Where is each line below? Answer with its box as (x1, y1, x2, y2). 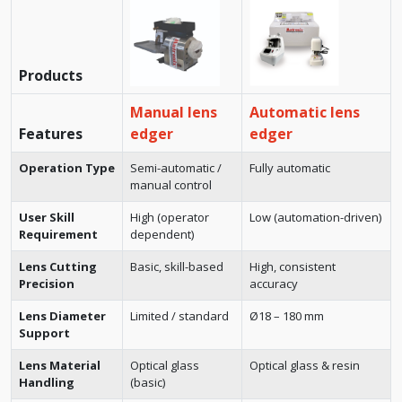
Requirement (19, 226, 98, 242)
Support (19, 325, 70, 341)
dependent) (130, 226, 194, 242)
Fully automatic (249, 160, 330, 176)
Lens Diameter (19, 308, 106, 324)
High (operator (130, 209, 209, 225)
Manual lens (130, 102, 217, 122)
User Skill (19, 209, 74, 225)
